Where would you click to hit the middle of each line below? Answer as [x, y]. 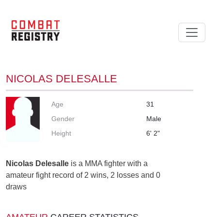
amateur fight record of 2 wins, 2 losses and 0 [83, 175]
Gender [63, 118]
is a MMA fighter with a [108, 163]
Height [62, 133]
